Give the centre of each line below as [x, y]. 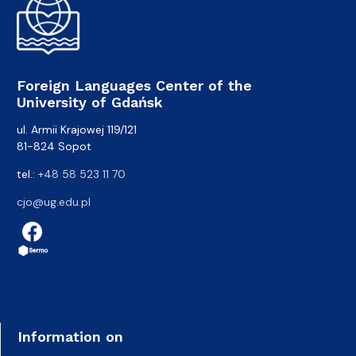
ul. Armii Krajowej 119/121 [77, 129]
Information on [70, 336]
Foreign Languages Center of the [134, 85]
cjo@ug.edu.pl [54, 201]
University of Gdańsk [90, 102]
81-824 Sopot [54, 146]
